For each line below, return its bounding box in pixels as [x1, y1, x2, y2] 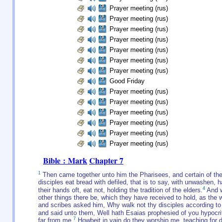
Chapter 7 [89, 155, 123, 166]
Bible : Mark [43, 155, 87, 166]
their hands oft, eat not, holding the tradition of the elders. [38, 186, 203, 194]
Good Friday [109, 77, 145, 85]
